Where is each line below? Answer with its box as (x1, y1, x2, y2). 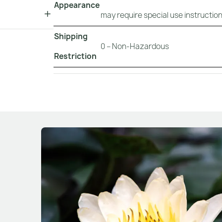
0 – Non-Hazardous (101, 41, 169, 52)
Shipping (54, 31, 88, 42)
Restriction (54, 51, 97, 62)
